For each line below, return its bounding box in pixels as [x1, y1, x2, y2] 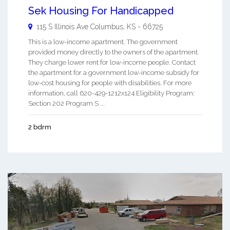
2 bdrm [28, 123, 51, 131]
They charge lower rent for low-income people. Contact [28, 59, 196, 67]
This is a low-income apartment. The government [28, 38, 178, 46]
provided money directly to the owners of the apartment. [28, 48, 199, 56]
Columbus [90, 23, 123, 31]
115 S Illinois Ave [36, 23, 88, 31]
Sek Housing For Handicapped [28, 5, 174, 17]
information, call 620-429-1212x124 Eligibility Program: [28, 89, 195, 98]
